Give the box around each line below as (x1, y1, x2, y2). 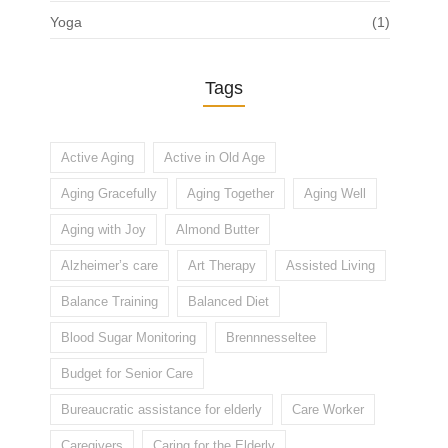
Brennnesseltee (226, 330, 316, 346)
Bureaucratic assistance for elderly (61, 402, 262, 418)
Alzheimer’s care (61, 258, 158, 274)
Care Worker (292, 402, 364, 418)
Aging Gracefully (61, 186, 157, 202)
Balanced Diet (188, 294, 269, 310)
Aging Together (187, 186, 274, 202)
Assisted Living (286, 258, 375, 274)
